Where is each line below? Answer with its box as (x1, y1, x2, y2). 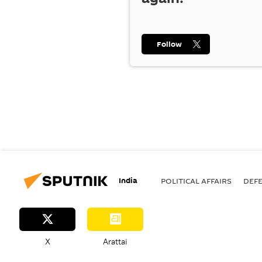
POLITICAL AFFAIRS (161, 175, 232, 186)
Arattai (103, 236, 127, 247)
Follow (157, 38, 182, 50)
